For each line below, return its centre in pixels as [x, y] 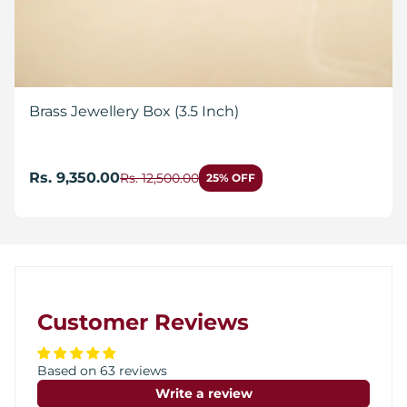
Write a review [203, 393]
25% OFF [231, 177]
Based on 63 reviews [102, 370]
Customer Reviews [143, 322]
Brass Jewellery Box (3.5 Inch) [134, 111]
